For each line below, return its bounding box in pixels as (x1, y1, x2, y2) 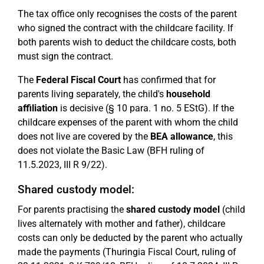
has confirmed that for (121, 74, 216, 85)
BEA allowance (150, 131, 213, 142)
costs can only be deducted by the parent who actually (18, 232, 243, 243)
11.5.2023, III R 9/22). (18, 159, 107, 170)
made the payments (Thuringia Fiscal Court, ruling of (18, 246, 236, 258)
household (166, 88, 210, 100)
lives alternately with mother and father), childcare (18, 218, 225, 229)
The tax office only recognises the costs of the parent (18, 8, 237, 19)
